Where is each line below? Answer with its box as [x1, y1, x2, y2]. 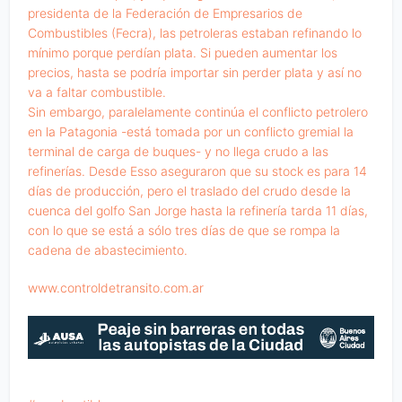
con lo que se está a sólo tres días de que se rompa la [28, 223, 341, 239]
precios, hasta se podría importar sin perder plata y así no [28, 65, 363, 81]
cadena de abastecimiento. [28, 242, 188, 258]
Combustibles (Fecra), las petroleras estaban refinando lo [28, 25, 363, 41]
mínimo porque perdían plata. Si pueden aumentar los [28, 45, 338, 61]
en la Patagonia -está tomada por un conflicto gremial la [28, 124, 354, 140]
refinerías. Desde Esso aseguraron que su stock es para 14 [28, 163, 368, 179]
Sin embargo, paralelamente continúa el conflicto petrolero [28, 104, 369, 120]
